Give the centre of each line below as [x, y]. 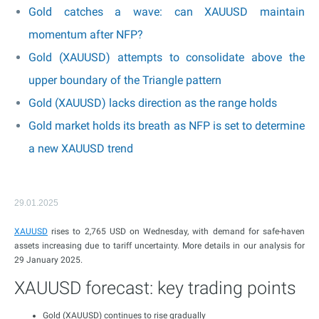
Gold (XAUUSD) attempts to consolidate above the [167, 57]
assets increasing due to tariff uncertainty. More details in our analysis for [159, 246]
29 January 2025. [48, 260]
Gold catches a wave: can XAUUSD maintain [167, 12]
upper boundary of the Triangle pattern [125, 80]
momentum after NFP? [86, 35]
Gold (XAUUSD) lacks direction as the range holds [153, 103]
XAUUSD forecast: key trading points [155, 288]
